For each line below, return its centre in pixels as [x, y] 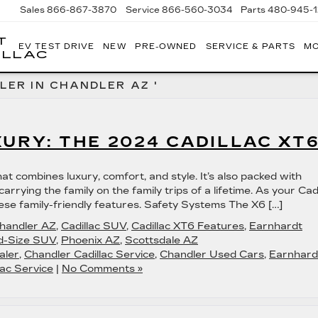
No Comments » [102, 269]
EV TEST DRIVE [57, 46]
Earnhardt [276, 226]
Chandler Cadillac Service [89, 254]
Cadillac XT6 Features [188, 226]
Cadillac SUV [94, 226]
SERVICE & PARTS [251, 46]
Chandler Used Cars [212, 254]
